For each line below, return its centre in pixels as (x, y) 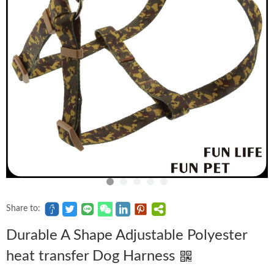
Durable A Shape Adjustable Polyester (127, 235)
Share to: (23, 209)
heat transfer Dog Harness (92, 256)
